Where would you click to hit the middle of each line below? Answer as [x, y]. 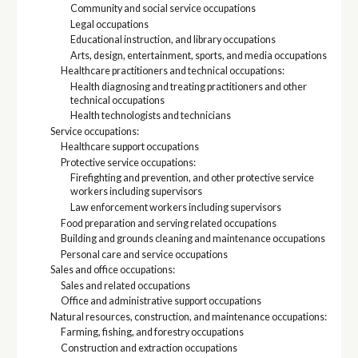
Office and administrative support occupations [161, 301]
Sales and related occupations [125, 285]
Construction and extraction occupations [149, 348]
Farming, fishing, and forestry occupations [152, 332]
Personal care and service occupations [144, 254]
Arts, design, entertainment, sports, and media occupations [199, 55]
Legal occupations [110, 24]
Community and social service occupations [163, 9]
